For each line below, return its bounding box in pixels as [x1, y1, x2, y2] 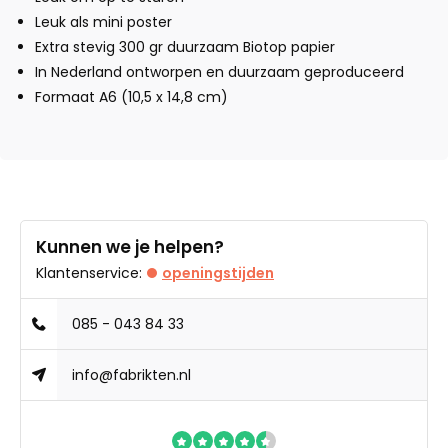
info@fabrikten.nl [72, 365, 192, 385]
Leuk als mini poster [35, 12, 172, 32]
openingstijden [162, 263, 274, 283]
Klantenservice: [36, 263, 142, 283]
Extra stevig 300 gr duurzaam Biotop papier [35, 37, 335, 57]
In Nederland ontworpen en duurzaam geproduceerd [35, 62, 404, 82]
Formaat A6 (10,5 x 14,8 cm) [35, 87, 228, 107]
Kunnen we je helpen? [36, 235, 224, 259]
